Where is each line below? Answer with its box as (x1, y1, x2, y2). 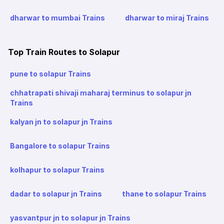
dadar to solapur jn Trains (10, 189, 102, 198)
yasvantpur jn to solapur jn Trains (10, 213, 130, 222)
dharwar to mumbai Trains (10, 13, 105, 22)
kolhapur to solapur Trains (10, 165, 104, 174)
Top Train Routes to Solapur (8, 47, 120, 57)
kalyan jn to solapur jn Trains (10, 117, 112, 126)
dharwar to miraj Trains (125, 13, 209, 22)
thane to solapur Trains (122, 189, 206, 198)
